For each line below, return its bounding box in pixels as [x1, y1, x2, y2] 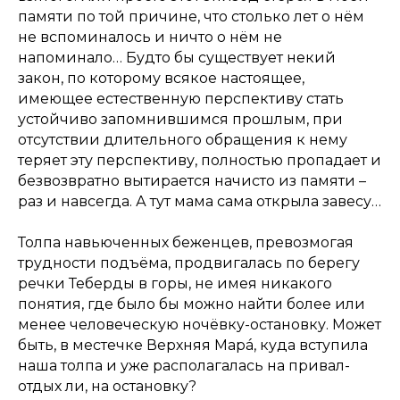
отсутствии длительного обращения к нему [18, 131, 347, 149]
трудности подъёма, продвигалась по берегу [18, 254, 360, 272]
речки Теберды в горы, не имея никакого [18, 275, 332, 293]
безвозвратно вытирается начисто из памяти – [18, 172, 366, 190]
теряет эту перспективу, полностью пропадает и [18, 152, 381, 170]
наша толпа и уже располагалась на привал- [18, 357, 350, 375]
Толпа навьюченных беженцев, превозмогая [18, 234, 354, 252]
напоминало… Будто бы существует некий [18, 49, 336, 67]
